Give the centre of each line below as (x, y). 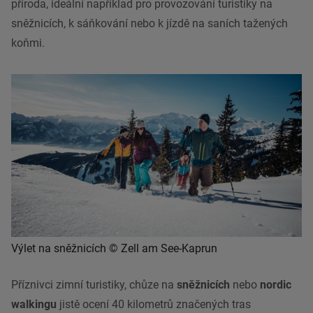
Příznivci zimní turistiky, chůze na (94, 285)
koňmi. (28, 43)
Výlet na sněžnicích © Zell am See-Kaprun (114, 249)
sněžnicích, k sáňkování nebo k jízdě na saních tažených (150, 23)
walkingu (34, 305)
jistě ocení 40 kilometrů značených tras (154, 305)
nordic (276, 285)
